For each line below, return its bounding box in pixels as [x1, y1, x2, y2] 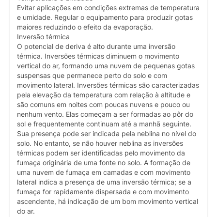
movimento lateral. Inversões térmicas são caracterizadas [17, 81, 199, 89]
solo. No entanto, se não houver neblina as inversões [17, 139, 183, 147]
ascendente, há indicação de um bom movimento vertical [17, 197, 198, 205]
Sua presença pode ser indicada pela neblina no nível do [17, 129, 196, 138]
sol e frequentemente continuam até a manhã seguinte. [17, 120, 191, 128]
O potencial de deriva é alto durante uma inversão [17, 42, 175, 50]
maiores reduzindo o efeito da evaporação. [17, 23, 153, 31]
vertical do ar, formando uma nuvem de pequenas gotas [17, 62, 195, 70]
